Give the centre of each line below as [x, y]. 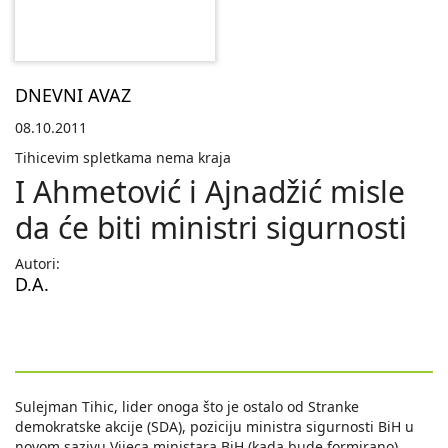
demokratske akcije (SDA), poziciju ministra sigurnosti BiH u [214, 427]
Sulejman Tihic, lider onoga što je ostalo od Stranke [187, 407]
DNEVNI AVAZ [73, 95]
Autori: [37, 264]
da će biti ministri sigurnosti [211, 228]
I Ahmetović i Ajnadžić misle [210, 192]
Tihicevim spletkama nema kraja [123, 158]
